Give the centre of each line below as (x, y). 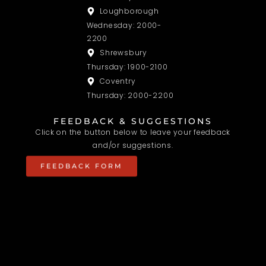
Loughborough (129, 11)
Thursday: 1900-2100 (127, 66)
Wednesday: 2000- (124, 25)
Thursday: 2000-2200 (130, 95)
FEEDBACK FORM (82, 165)
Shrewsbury (123, 52)
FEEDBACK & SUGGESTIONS (133, 121)
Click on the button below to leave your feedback (133, 132)
